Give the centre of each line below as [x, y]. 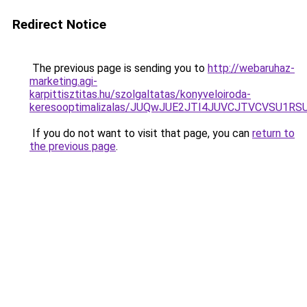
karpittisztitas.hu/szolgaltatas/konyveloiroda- [140, 94]
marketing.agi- [63, 81]
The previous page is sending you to [119, 68]
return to [273, 133]
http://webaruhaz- [251, 68]
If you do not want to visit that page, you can [141, 133]
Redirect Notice [59, 24]
